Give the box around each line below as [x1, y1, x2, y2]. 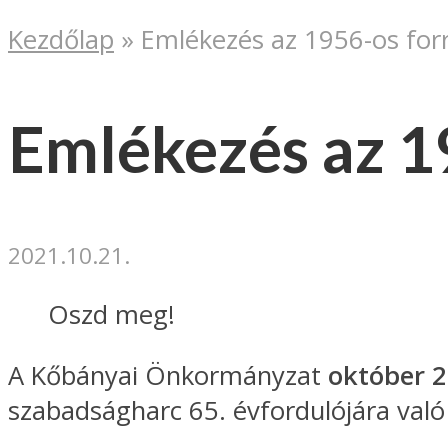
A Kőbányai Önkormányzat [8, 357, 328, 393]
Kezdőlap [8, 22, 114, 58]
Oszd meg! [48, 296, 175, 332]
